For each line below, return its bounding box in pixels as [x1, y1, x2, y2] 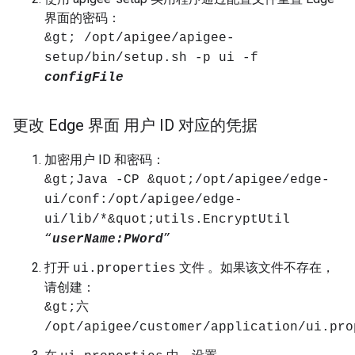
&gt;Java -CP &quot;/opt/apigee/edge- [44, 173, 330, 187]
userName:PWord [52, 232, 163, 246]
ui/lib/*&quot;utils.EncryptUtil [44, 212, 290, 227]
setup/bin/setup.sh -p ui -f [44, 51, 258, 65]
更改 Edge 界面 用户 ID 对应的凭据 [13, 116, 258, 135]
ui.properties [73, 261, 176, 276]
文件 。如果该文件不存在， [176, 260, 334, 275]
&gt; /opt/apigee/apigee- [44, 31, 235, 45]
